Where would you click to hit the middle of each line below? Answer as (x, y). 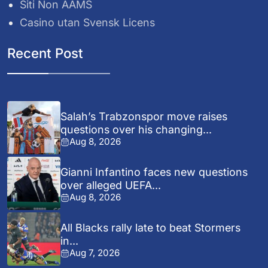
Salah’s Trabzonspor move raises (144, 117)
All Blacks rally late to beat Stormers (151, 228)
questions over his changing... (136, 130)
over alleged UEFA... (111, 185)
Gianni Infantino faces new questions (154, 172)
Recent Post (45, 53)
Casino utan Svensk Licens (88, 22)
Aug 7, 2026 (95, 253)
